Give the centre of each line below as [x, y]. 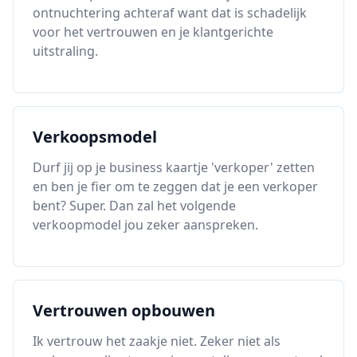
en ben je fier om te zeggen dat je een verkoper [175, 186]
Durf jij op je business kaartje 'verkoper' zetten [174, 167]
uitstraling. [65, 51]
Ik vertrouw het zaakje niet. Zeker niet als [157, 341]
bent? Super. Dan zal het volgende [134, 206]
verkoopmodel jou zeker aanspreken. [145, 225]
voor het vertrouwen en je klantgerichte [153, 32]
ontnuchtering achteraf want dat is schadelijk [170, 13]
